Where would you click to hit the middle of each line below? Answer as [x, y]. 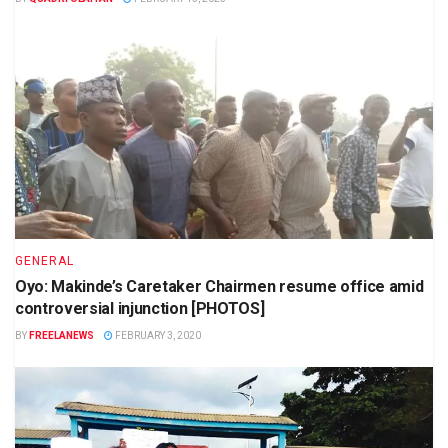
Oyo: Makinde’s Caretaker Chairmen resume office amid [219, 287]
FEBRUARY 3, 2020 [157, 336]
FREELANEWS [61, 336]
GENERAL [44, 261]
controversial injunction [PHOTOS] [140, 309]
